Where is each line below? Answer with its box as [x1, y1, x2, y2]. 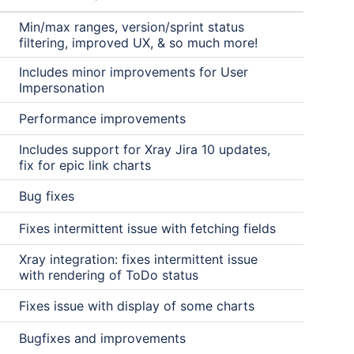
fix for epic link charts [19, 157, 151, 173]
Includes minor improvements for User [19, 64, 248, 80]
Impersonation [19, 80, 104, 96]
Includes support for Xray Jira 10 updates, [19, 141, 270, 157]
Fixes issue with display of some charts [19, 298, 254, 314]
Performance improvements [19, 111, 186, 126]
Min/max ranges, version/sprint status [19, 19, 244, 35]
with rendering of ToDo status [19, 267, 198, 283]
